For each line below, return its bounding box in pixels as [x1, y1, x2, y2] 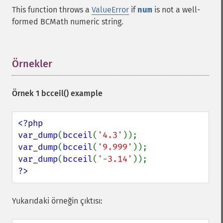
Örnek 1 [12, 89, 41, 98]
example [69, 89, 103, 98]
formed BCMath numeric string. [12, 17, 123, 26]
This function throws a [12, 5, 92, 14]
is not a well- [152, 5, 200, 14]
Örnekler [12, 58, 52, 70]
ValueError [92, 5, 129, 14]
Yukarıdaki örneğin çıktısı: [12, 196, 103, 206]
